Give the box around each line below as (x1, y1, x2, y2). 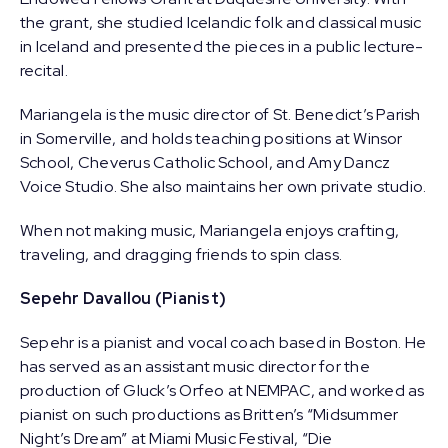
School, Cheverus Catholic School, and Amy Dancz (20, 152, 391, 173)
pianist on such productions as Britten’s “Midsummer (20, 404, 399, 425)
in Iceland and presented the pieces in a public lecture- (20, 36, 424, 57)
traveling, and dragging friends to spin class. (20, 244, 343, 265)
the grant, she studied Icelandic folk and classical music (20, 12, 422, 33)
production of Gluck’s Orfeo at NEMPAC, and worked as (20, 380, 425, 401)
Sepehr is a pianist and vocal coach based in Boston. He (20, 332, 427, 353)
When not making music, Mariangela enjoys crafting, (20, 220, 399, 241)
